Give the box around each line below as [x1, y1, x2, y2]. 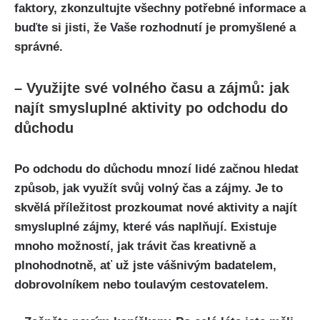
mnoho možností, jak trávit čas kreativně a [14, 239, 256, 253]
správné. [14, 39, 63, 54]
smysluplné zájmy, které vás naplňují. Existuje [14, 219, 276, 234]
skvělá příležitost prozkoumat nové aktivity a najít [14, 200, 297, 214]
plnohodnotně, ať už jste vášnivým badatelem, [14, 258, 276, 272]
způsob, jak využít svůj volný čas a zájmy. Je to [14, 181, 283, 195]
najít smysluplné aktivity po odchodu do [14, 99, 288, 116]
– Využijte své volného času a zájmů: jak [14, 79, 289, 96]
